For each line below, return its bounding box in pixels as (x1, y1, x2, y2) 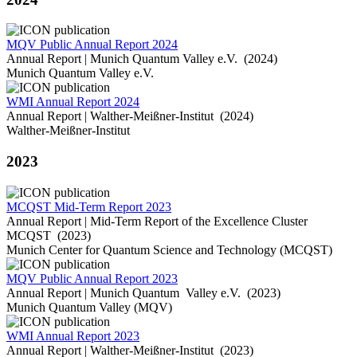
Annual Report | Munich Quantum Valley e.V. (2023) (6, 285, 280, 300)
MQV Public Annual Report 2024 (6, 37, 178, 52)
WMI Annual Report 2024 (6, 95, 139, 109)
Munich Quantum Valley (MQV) (6, 300, 172, 314)
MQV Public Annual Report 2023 (6, 271, 178, 285)
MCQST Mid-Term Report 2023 (6, 199, 171, 214)
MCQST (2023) (6, 228, 91, 242)
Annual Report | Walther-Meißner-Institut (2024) (6, 109, 253, 124)
